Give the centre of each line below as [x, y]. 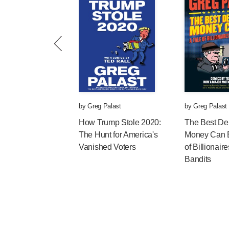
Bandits [198, 159]
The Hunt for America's [118, 134]
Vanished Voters [107, 147]
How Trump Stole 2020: [120, 122]
